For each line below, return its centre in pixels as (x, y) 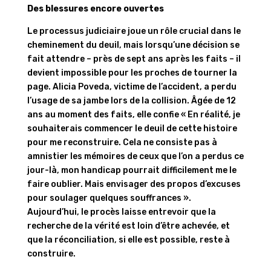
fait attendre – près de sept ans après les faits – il (134, 59)
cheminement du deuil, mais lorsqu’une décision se (133, 45)
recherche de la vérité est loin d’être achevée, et (128, 226)
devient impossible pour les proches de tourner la (132, 73)
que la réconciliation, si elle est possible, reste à (128, 240)
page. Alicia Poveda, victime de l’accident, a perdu (132, 87)
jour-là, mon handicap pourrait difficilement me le (132, 170)
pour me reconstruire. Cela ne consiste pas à (122, 142)
